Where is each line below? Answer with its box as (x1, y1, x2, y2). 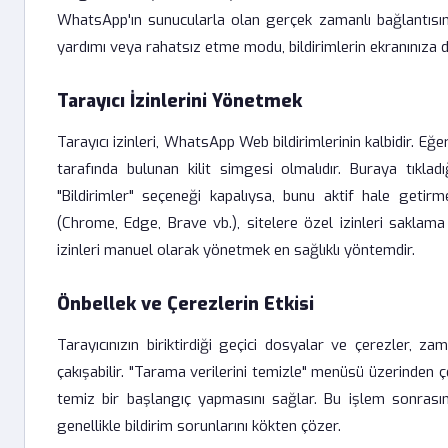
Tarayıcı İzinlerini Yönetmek (57, 89, 302, 113)
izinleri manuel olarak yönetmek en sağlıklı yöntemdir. (57, 240, 415, 260)
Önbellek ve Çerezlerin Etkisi (57, 292, 314, 316)
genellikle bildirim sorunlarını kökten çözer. (57, 416, 341, 436)
